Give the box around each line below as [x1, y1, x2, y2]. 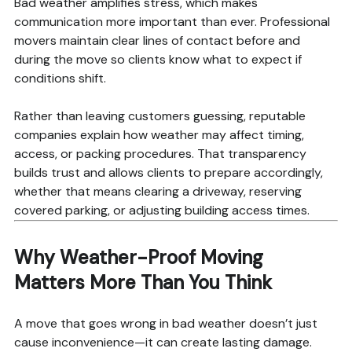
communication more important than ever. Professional [13, 13, 330, 31]
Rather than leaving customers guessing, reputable [13, 108, 306, 125]
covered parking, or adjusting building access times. [13, 202, 310, 219]
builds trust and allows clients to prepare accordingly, [13, 164, 323, 181]
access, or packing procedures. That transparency [13, 145, 306, 163]
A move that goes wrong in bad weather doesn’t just [13, 315, 317, 332]
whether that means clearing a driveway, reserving [13, 183, 302, 200]
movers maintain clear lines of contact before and [13, 32, 300, 49]
